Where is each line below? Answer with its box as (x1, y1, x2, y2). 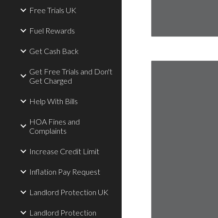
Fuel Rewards (29, 26, 75, 35)
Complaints (29, 126, 67, 135)
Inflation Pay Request (29, 167, 100, 176)
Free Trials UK (29, 5, 76, 15)
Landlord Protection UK (29, 187, 109, 197)
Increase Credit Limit (29, 146, 99, 156)
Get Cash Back (29, 46, 79, 55)
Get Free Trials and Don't (29, 67, 112, 76)
